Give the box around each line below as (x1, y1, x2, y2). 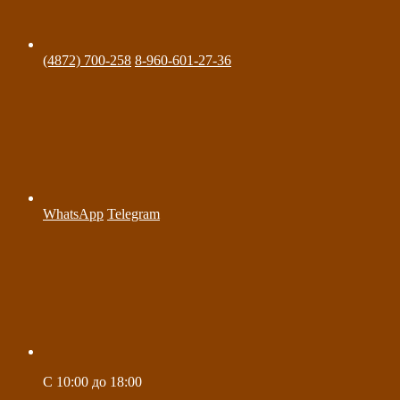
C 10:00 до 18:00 (43, 373, 142, 389)
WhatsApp (43, 205, 104, 221)
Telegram (107, 205, 160, 221)
